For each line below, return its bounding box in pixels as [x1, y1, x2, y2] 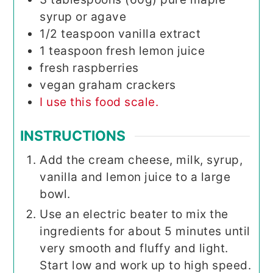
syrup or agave [40, 9, 127, 24]
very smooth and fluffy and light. [40, 241, 229, 256]
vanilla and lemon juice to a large [40, 170, 231, 185]
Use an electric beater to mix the [40, 207, 229, 222]
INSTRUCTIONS [20, 127, 126, 144]
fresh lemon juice [105, 43, 205, 58]
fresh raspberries [40, 60, 139, 75]
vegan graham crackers [40, 77, 176, 92]
